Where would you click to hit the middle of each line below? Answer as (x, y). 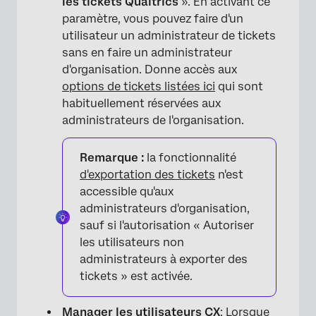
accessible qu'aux (127, 192)
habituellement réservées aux (141, 104)
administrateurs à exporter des (164, 260)
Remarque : (112, 158)
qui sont (239, 87)
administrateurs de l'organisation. (153, 121)
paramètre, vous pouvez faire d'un (153, 19)
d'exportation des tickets (147, 175)
